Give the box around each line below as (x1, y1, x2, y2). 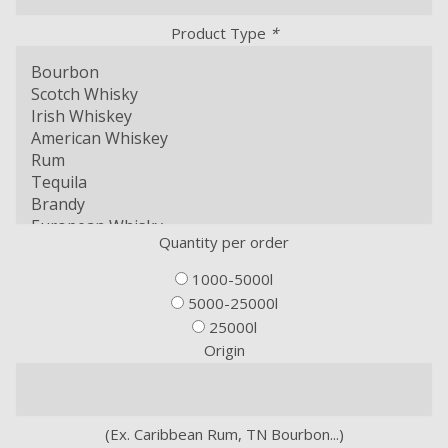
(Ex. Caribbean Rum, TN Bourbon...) (104, 423, 344, 444)
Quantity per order (159, 231, 289, 252)
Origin (203, 339, 245, 360)
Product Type (170, 22, 270, 43)
